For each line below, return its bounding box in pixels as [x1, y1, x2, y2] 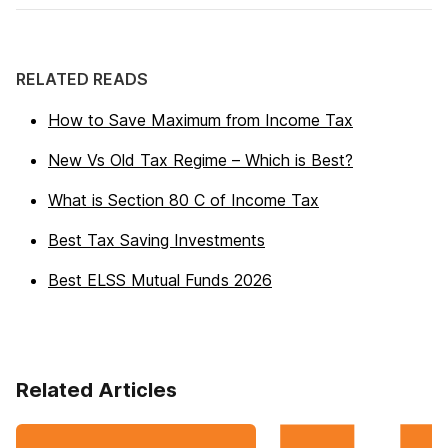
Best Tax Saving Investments [48, 230, 265, 250]
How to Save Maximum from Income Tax [48, 110, 353, 130]
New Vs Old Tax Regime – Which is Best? [48, 150, 353, 170]
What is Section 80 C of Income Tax [48, 190, 319, 210]
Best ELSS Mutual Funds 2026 [48, 270, 272, 290]
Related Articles [16, 378, 177, 402]
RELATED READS [16, 69, 148, 89]
